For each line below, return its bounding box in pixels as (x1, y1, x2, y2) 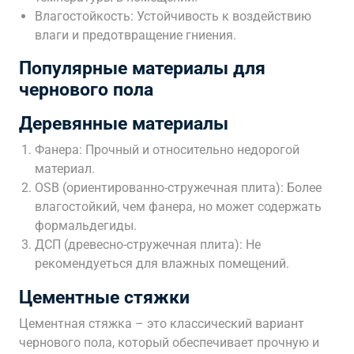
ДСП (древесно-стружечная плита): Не (35, 237, 261, 252)
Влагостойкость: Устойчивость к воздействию (35, 9, 311, 24)
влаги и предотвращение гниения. (35, 28, 236, 43)
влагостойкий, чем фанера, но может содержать (35, 199, 322, 214)
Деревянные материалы (19, 112, 228, 134)
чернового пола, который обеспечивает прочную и (19, 335, 319, 350)
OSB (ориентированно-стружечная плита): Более (35, 180, 322, 195)
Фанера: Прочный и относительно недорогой (35, 142, 299, 157)
